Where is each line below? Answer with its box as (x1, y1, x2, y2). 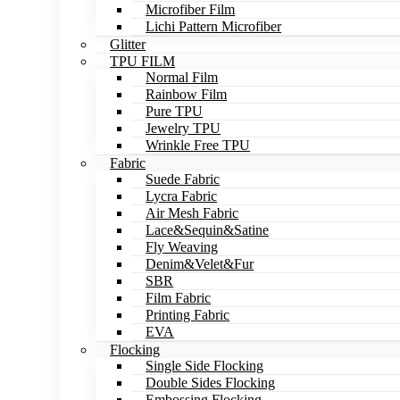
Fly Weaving (146, 239, 219, 254)
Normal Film (146, 70, 219, 85)
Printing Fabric (146, 307, 230, 322)
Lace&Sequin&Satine (146, 222, 270, 237)
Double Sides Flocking (146, 375, 276, 390)
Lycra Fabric (146, 188, 218, 204)
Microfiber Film (146, 2, 236, 17)
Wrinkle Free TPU (146, 137, 251, 153)
